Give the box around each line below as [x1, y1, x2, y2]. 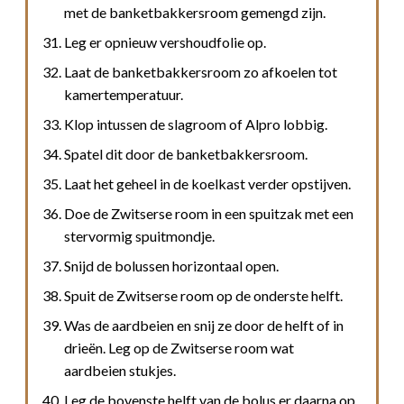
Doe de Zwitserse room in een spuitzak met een [64, 204, 353, 222]
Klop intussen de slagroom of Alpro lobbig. [64, 115, 327, 133]
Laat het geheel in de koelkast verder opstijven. [64, 174, 351, 192]
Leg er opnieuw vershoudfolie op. [64, 32, 266, 50]
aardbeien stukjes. [64, 361, 176, 379]
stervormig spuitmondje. [64, 226, 215, 244]
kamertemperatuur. [64, 85, 183, 103]
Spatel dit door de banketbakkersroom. [64, 144, 308, 162]
